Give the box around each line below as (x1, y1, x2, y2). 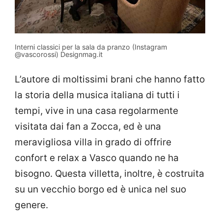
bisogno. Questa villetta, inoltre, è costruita (15, 168, 204, 180)
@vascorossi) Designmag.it (15, 50, 103, 58)
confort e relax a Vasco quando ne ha (15, 152, 179, 164)
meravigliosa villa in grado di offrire (15, 137, 171, 148)
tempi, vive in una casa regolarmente (15, 105, 178, 117)
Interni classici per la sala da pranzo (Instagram (15, 42, 167, 51)
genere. (15, 199, 48, 211)
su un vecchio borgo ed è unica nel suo (15, 184, 186, 195)
